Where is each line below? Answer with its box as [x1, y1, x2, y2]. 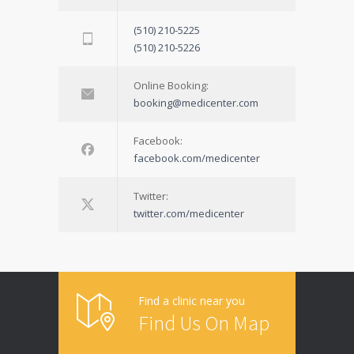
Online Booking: [134, 78, 209, 92]
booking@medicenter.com [134, 96, 258, 110]
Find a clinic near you [138, 293, 245, 308]
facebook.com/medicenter [134, 151, 260, 165]
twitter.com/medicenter [134, 206, 244, 220]
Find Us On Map [138, 310, 269, 336]
